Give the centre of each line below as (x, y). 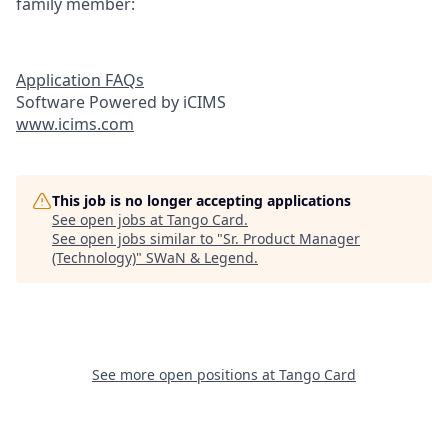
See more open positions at (185, 375)
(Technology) (94, 258)
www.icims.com (75, 124)
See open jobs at (109, 220)
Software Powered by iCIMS (121, 102)
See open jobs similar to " (137, 239)
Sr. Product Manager (291, 239)
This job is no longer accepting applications (201, 201)
